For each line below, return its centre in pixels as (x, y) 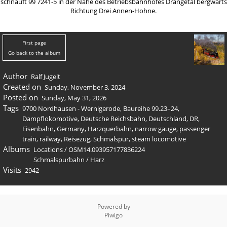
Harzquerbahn (110, 129)
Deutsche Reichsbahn (113, 119)
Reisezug (77, 139)
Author (15, 76)
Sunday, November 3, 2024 (85, 87)
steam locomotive (159, 139)
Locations (48, 149)
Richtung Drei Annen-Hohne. (113, 11)
